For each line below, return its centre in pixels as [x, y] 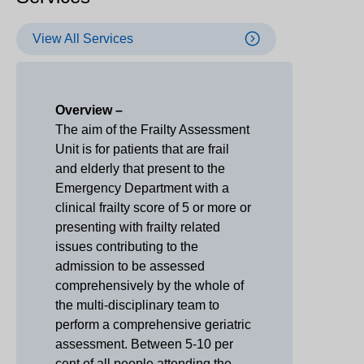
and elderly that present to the [140, 168]
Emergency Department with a [142, 188]
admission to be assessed [130, 266]
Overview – [89, 110]
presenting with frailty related [138, 227]
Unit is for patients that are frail [142, 149]
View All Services [83, 38]
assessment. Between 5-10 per [144, 344]
